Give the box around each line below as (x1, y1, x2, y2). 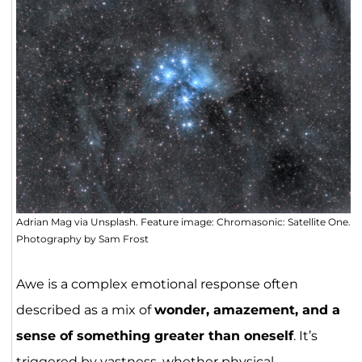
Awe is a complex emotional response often (15, 276, 298, 292)
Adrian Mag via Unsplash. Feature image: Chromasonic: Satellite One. (15, 215, 351, 228)
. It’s (293, 327, 318, 343)
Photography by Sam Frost (15, 232, 149, 245)
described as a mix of (15, 301, 154, 318)
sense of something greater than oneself (15, 327, 293, 343)
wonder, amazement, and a (154, 301, 340, 318)
